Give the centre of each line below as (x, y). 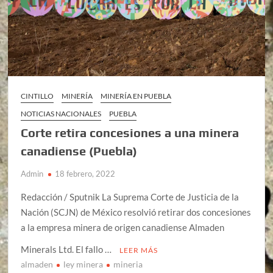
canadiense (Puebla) (79, 151)
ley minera (83, 264)
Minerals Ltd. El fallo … (67, 249)
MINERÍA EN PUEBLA (136, 96)
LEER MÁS (139, 250)
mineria (128, 264)
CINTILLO (37, 96)
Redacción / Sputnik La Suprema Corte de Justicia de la (130, 197)
